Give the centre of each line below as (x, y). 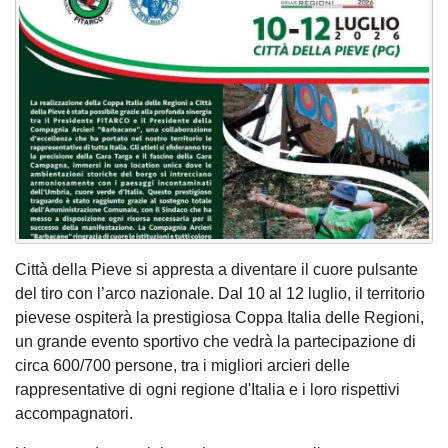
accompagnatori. (74, 413)
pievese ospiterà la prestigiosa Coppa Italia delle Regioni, (219, 317)
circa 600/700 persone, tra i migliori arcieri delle (182, 365)
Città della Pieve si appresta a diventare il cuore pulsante (216, 269)
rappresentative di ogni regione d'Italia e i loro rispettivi (207, 389)
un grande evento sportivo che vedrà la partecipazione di (215, 341)
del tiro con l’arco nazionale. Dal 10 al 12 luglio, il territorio (220, 293)
